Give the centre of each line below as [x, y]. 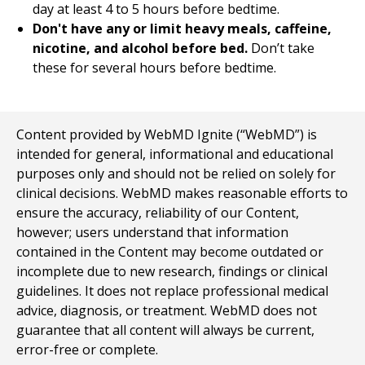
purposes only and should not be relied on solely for [176, 174]
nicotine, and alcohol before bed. [142, 48]
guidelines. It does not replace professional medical [172, 291]
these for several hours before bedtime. [154, 68]
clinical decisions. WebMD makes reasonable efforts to [182, 193]
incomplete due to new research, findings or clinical [172, 271]
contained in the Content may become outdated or [170, 252]
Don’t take [283, 48]
